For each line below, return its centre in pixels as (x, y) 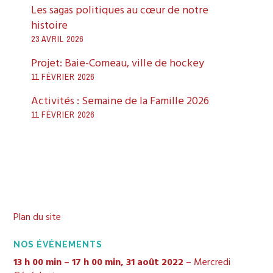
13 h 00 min (38, 262)
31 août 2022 (155, 262)
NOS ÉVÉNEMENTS (58, 244)
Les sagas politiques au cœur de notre (120, 10)
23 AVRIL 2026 (58, 39)
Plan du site (37, 218)
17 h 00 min (97, 262)
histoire (50, 26)
